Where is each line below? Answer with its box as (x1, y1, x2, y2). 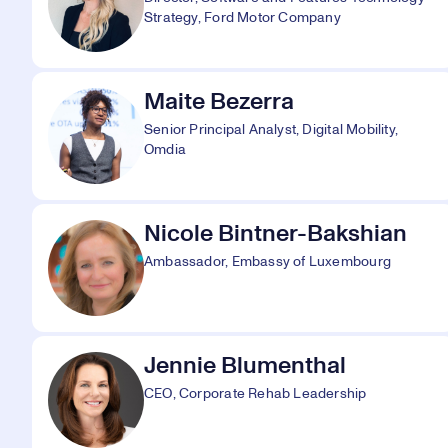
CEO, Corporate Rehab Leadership (144, 387, 367, 401)
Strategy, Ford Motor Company (144, 11, 341, 25)
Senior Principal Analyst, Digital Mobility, (144, 123, 399, 137)
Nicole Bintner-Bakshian (144, 222, 407, 246)
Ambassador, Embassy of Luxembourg (144, 255, 391, 269)
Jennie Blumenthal (144, 354, 346, 378)
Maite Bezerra (144, 90, 294, 114)
